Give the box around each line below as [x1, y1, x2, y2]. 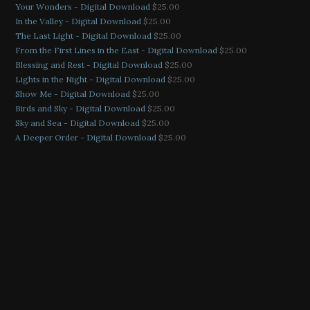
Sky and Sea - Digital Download [15, 117, 140, 128]
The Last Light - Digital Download [15, 30, 152, 41]
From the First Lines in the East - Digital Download [15, 44, 217, 55]
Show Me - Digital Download [15, 88, 130, 99]
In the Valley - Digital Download [15, 15, 141, 26]
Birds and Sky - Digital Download [15, 102, 145, 113]
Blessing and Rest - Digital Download [15, 59, 163, 70]
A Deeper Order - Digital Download [15, 131, 156, 143]
